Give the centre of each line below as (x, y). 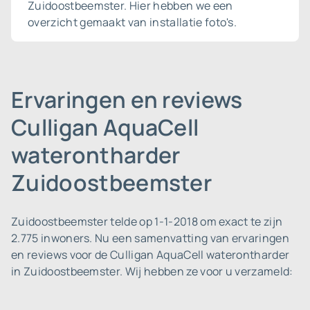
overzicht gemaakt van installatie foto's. (133, 22)
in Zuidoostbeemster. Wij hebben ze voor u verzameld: (152, 271)
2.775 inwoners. (52, 238)
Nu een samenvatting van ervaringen (192, 238)
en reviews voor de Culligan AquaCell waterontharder (151, 255)
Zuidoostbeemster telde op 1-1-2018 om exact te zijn (147, 221)
